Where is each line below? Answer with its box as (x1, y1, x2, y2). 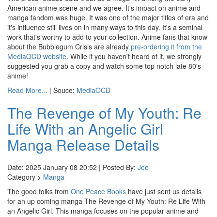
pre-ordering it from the (131, 42, 202, 51)
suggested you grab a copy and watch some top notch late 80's (7, 61, 201, 71)
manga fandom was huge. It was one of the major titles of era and (7, 13, 209, 22)
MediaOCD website (7, 51, 66, 61)
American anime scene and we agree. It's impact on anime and (7, 3, 201, 13)
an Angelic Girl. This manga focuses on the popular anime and (7, 206, 199, 216)
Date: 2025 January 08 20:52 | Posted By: (7, 162, 138, 172)
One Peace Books (71, 186, 126, 196)
